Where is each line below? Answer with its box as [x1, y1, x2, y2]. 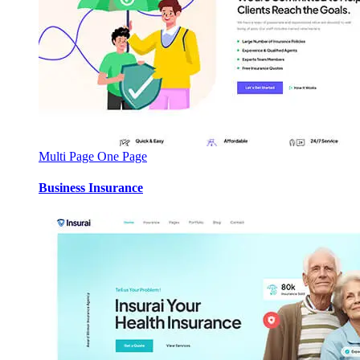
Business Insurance [39, 180, 143, 194]
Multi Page [39, 149, 97, 163]
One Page [97, 149, 147, 163]
